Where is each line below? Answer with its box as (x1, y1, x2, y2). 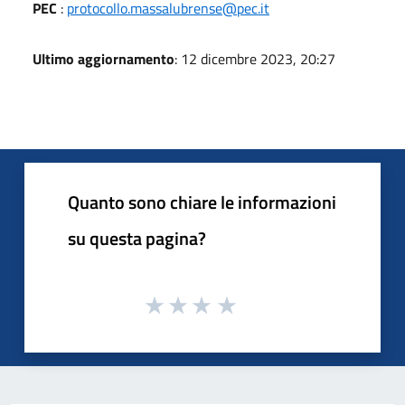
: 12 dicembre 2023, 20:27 (174, 47, 335, 70)
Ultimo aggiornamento (33, 47, 174, 70)
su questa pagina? (68, 223, 206, 252)
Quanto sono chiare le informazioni (68, 187, 336, 216)
